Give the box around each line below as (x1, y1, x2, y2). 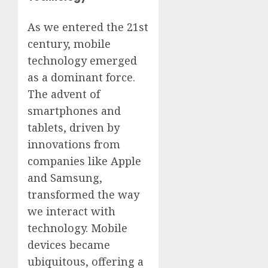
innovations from (28, 137, 120, 152)
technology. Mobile (28, 221, 127, 236)
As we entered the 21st (28, 20, 148, 35)
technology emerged (28, 53, 137, 68)
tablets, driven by (28, 120, 120, 135)
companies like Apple (28, 154, 141, 169)
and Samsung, (28, 170, 102, 185)
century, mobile (28, 36, 111, 51)
